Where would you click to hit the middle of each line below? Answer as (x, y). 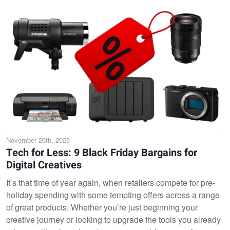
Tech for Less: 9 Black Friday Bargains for (102, 153)
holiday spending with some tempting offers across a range (113, 195)
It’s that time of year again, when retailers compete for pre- (111, 183)
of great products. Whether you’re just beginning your (102, 207)
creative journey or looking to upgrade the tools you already (113, 219)
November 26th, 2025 (38, 140)
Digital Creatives (44, 165)
